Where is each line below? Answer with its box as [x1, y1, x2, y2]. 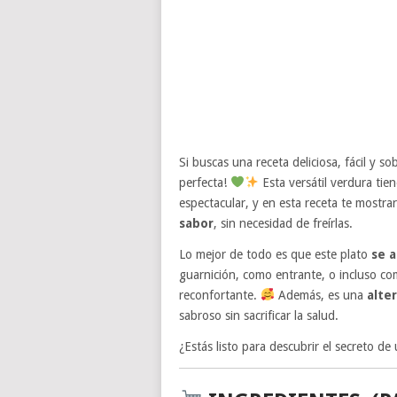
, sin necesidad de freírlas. [214, 215, 353, 230]
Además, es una [274, 287, 367, 302]
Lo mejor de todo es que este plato [179, 246, 371, 261]
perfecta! [179, 175, 230, 190]
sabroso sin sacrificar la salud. [179, 307, 339, 323]
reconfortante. [179, 287, 261, 302]
